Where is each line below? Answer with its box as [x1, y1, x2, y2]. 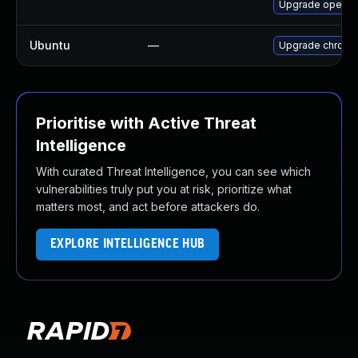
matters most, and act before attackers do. [36, 200, 260, 213]
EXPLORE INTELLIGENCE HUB [50, 237, 205, 251]
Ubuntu [30, 38, 70, 52]
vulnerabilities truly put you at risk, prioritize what [36, 182, 292, 196]
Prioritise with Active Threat [36, 113, 257, 133]
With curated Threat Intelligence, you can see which [36, 165, 311, 178]
